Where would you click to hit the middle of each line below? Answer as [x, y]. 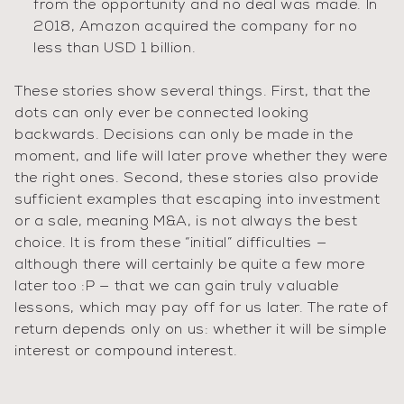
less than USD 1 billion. [115, 49]
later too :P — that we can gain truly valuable [177, 287]
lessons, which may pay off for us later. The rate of [202, 308]
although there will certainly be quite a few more [190, 265]
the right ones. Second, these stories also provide [197, 179]
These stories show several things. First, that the [193, 92]
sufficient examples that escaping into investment [197, 200]
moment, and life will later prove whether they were [201, 157]
